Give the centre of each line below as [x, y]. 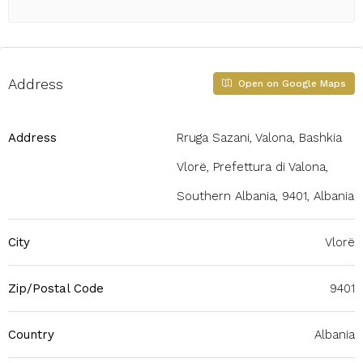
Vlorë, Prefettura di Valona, [252, 167]
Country [31, 335]
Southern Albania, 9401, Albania [265, 196]
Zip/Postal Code [56, 288]
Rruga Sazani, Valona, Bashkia [259, 138]
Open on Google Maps [290, 83]
